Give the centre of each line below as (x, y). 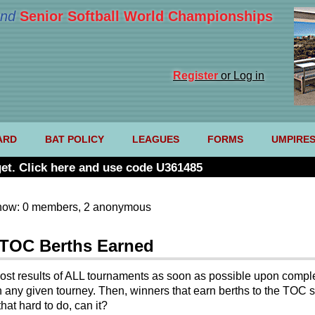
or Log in (241, 76)
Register (195, 76)
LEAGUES (155, 140)
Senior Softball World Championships (146, 16)
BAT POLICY (74, 140)
